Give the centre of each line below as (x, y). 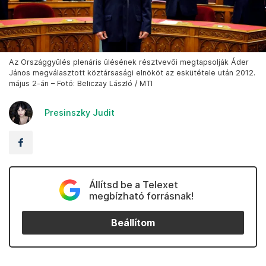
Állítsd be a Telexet (133, 185)
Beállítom (133, 223)
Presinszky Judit (80, 113)
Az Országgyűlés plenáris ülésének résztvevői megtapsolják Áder (129, 62)
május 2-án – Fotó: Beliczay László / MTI (81, 84)
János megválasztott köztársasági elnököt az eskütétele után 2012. (132, 73)
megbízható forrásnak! (141, 196)
